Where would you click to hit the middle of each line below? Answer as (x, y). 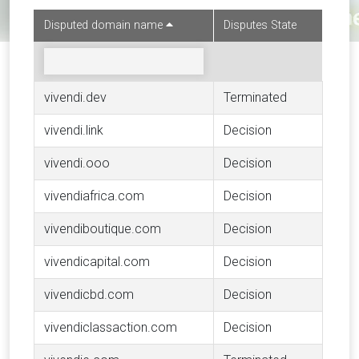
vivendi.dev (75, 97)
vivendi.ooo (77, 163)
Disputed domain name (105, 25)
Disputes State (260, 25)
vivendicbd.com (89, 294)
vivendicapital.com (97, 262)
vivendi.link (74, 130)
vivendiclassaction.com (111, 327)
